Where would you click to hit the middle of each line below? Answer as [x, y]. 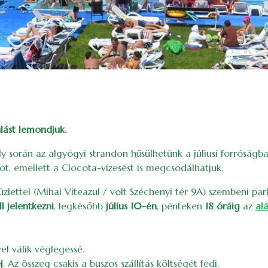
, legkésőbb [80, 206]
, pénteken [181, 206]
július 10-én [131, 206]
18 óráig [223, 206]
